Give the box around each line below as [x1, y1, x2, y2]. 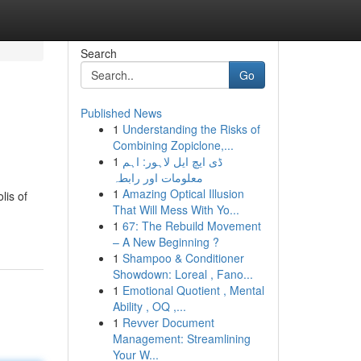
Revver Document [122, 314, 214, 330]
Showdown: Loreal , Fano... [112, 266, 253, 282]
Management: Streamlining [112, 330, 251, 346]
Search [80, 45, 117, 61]
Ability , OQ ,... [112, 298, 186, 314]
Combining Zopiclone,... [112, 137, 234, 153]
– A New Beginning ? [112, 234, 219, 250]
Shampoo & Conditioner [122, 250, 244, 266]
